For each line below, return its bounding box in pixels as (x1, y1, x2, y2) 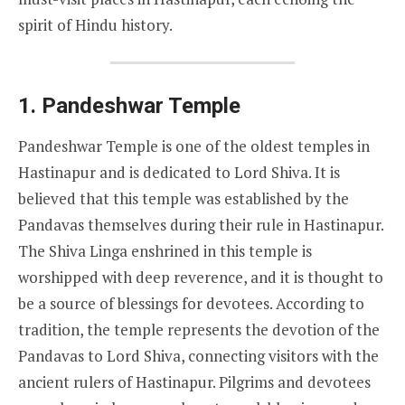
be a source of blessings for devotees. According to (18, 292, 364, 314)
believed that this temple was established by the (18, 187, 349, 209)
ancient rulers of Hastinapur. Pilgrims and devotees (18, 371, 371, 392)
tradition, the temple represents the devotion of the (18, 318, 380, 340)
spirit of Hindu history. (18, 14, 173, 36)
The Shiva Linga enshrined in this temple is (18, 240, 312, 261)
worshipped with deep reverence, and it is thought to (18, 266, 383, 287)
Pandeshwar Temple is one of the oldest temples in (18, 135, 370, 156)
